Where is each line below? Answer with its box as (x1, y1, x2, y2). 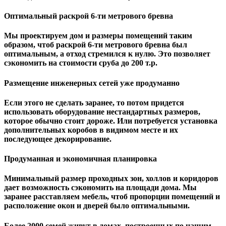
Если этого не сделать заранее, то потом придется (4, 98, 184, 107)
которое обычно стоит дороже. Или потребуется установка (4, 116, 217, 125)
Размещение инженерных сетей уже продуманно (4, 78, 180, 87)
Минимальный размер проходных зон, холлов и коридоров (4, 174, 218, 183)
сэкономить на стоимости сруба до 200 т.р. (4, 59, 157, 68)
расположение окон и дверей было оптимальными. (4, 201, 190, 210)
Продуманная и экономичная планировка (4, 154, 157, 163)
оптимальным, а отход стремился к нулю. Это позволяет (4, 49, 210, 59)
